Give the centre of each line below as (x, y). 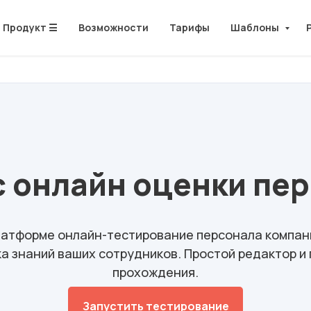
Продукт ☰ (30, 27)
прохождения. (155, 272)
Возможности (114, 27)
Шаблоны (256, 27)
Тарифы (190, 27)
